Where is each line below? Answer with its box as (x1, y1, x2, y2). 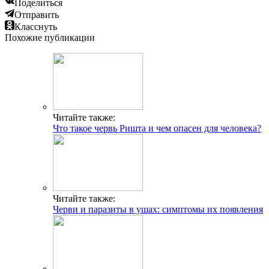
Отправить (14, 9, 59, 20)
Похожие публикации (5, 32, 95, 43)
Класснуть (14, 21, 57, 32)
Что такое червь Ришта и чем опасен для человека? (53, 122, 261, 133)
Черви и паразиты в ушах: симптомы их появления (53, 204, 263, 214)
